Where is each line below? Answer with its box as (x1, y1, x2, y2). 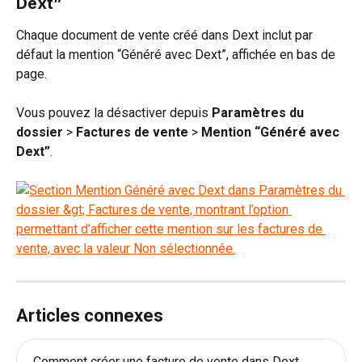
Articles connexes (16, 305, 163, 326)
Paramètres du (212, 104, 307, 120)
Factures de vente (73, 124, 192, 140)
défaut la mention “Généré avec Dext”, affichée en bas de (16, 46, 339, 62)
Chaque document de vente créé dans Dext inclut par (16, 27, 316, 43)
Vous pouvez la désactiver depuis (16, 104, 212, 120)
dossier (16, 124, 66, 140)
